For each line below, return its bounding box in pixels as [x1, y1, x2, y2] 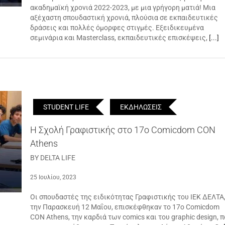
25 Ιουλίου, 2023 [30, 174, 76, 181]
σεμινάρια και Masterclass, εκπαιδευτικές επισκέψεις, [30, 34, 209, 42]
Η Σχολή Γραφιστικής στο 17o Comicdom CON [30, 125, 215, 135]
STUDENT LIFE [43, 103, 89, 111]
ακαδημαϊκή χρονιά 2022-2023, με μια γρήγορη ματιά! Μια [30, 4, 215, 12]
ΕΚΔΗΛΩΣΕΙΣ [120, 103, 162, 111]
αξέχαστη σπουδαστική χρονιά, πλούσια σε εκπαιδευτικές [30, 14, 218, 22]
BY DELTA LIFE [30, 154, 75, 162]
